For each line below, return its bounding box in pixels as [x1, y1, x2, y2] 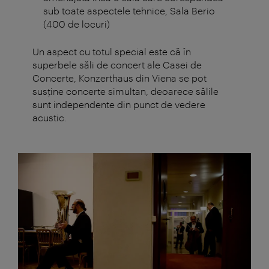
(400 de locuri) [43, 18, 110, 30]
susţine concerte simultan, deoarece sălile [32, 85, 219, 97]
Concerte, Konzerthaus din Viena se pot [32, 72, 207, 84]
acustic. [32, 112, 67, 124]
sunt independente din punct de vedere [32, 98, 205, 110]
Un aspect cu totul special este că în [32, 46, 191, 58]
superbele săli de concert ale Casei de [32, 59, 202, 71]
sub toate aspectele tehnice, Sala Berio [43, 5, 215, 17]
